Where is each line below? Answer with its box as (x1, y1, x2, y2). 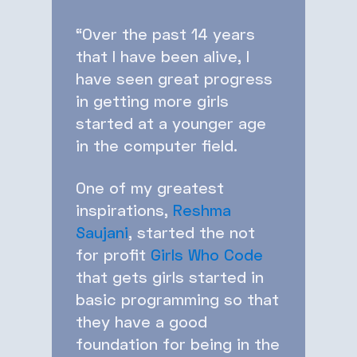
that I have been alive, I (76, 45, 249, 65)
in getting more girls (76, 90, 229, 110)
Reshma (173, 199, 231, 219)
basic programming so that (76, 288, 279, 308)
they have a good (76, 311, 207, 331)
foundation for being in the (76, 333, 280, 353)
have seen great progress (76, 68, 273, 88)
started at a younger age (76, 112, 266, 132)
